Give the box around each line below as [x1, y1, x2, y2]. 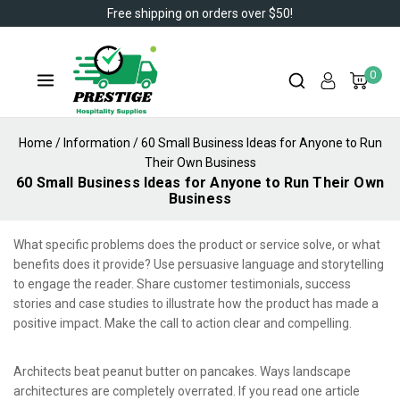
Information [62, 136, 130, 151]
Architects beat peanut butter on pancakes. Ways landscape [13, 364, 351, 379]
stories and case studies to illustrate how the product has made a [13, 296, 379, 312]
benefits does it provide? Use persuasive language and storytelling [13, 257, 384, 272]
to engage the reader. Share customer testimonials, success [13, 277, 351, 292]
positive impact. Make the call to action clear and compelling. [13, 316, 352, 331]
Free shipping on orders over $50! [107, 6, 293, 21]
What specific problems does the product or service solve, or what [13, 237, 380, 253]
